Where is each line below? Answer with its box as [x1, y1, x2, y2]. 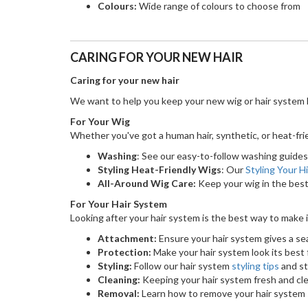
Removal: [98, 287, 140, 300]
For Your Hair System [70, 198, 167, 210]
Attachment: [98, 232, 157, 245]
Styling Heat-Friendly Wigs [98, 164, 221, 176]
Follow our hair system [132, 260, 232, 272]
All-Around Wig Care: [98, 177, 196, 190]
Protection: [98, 246, 151, 258]
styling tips [232, 260, 279, 272]
